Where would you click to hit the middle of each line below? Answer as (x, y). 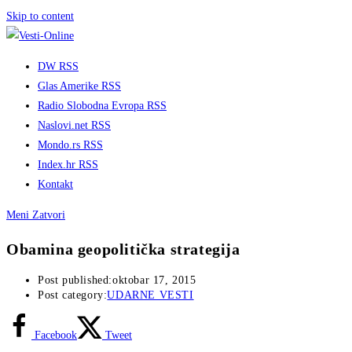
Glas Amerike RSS (79, 86)
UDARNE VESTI (150, 295)
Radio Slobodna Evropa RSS (102, 106)
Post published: (75, 280)
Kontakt (55, 184)
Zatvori (49, 215)
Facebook (56, 335)
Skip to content (40, 16)
